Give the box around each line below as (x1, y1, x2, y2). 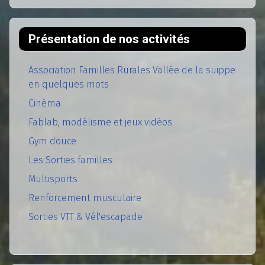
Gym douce (28, 135, 76, 147)
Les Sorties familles (28, 154, 112, 166)
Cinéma (28, 98, 61, 109)
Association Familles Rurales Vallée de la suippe (28, 64, 235, 76)
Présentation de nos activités (28, 32, 190, 47)
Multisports (28, 173, 77, 185)
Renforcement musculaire (28, 192, 141, 204)
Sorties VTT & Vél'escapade (28, 211, 143, 223)
